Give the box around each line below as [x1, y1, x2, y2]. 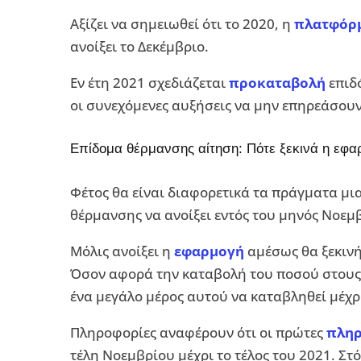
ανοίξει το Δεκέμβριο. [70, 37, 209, 56]
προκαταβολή [229, 73, 326, 92]
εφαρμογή [174, 242, 244, 260]
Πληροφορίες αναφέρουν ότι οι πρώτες [70, 323, 326, 342]
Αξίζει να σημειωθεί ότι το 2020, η [70, 15, 294, 33]
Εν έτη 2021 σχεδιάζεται [70, 73, 229, 92]
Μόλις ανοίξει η [70, 242, 174, 260]
